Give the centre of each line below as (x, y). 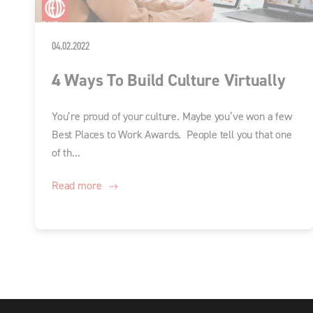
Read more (77, 186)
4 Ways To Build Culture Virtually (169, 81)
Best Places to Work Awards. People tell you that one (172, 135)
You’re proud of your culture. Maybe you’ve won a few (172, 117)
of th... (66, 153)
